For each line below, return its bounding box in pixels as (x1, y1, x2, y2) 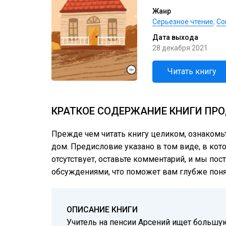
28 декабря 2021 (152, 44, 208, 52)
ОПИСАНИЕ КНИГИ (67, 205, 138, 214)
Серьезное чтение (152, 18, 213, 26)
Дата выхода (152, 33, 198, 41)
